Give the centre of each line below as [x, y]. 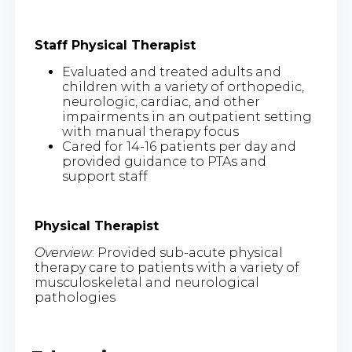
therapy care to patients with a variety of [167, 268]
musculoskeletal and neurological [147, 283]
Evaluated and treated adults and [171, 72]
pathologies [79, 298]
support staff [104, 177]
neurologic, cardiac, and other [161, 102]
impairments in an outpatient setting [187, 117]
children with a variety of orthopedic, [183, 87]
